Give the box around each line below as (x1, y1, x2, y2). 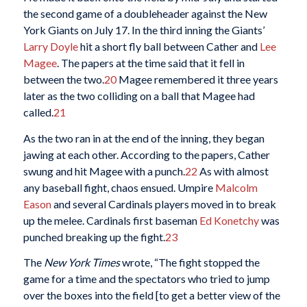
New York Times (43, 256, 120, 269)
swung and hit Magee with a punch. (23, 164, 185, 177)
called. (23, 105, 53, 119)
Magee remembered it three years (116, 72, 278, 86)
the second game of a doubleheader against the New (23, 6, 267, 20)
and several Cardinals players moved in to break (51, 197, 276, 210)
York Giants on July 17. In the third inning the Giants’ (23, 23, 265, 36)
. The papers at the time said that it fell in (56, 56, 245, 69)
